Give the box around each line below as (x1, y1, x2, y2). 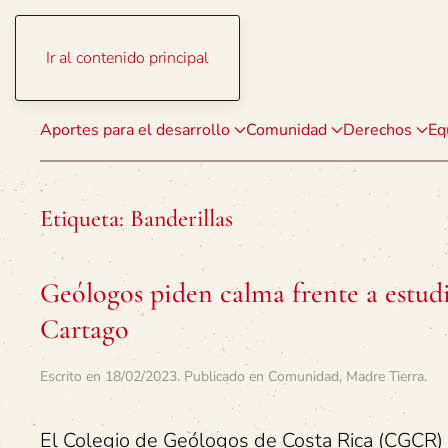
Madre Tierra (346, 367, 424, 386)
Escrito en (40, 367, 105, 386)
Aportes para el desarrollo (40, 119, 230, 141)
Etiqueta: (40, 204, 130, 233)
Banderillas (130, 204, 233, 233)
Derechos (343, 119, 412, 141)
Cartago (40, 312, 129, 346)
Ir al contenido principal (46, 47, 209, 69)
